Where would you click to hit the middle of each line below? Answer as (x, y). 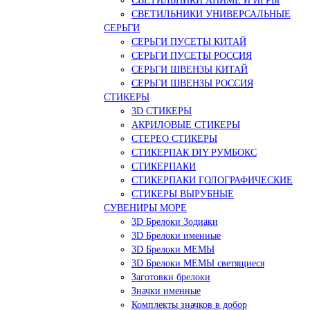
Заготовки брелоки (171, 277)
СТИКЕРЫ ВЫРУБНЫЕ (183, 194)
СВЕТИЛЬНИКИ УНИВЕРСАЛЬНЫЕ (211, 14)
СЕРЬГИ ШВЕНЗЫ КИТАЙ (190, 69)
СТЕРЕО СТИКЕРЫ (174, 138)
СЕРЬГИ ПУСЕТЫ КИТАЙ (189, 42)
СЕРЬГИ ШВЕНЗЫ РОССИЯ (192, 83)
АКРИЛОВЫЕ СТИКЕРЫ (186, 125)
